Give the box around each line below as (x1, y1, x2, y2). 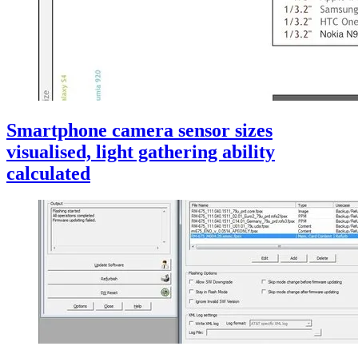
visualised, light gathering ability (6, 141, 275, 162)
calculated (6, 162, 90, 184)
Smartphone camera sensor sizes (6, 119, 272, 141)
